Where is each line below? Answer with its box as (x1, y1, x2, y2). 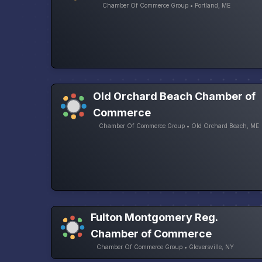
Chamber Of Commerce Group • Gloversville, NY (96, 243, 234, 251)
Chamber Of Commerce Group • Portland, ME (102, 2, 231, 9)
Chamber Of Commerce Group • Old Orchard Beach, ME (99, 122, 260, 130)
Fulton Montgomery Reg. (90, 211, 218, 224)
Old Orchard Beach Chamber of (93, 90, 256, 103)
